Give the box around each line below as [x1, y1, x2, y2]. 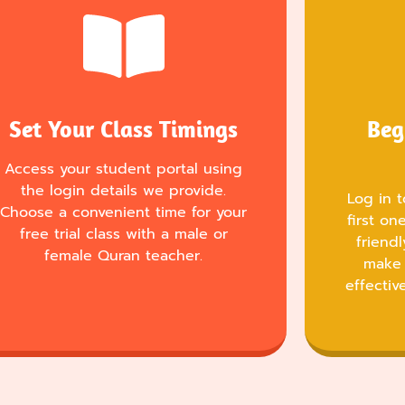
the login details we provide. [21, 180, 227, 202]
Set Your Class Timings [9, 114, 239, 145]
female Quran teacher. [44, 245, 203, 268]
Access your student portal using [5, 158, 243, 181]
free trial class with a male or [19, 223, 228, 246]
